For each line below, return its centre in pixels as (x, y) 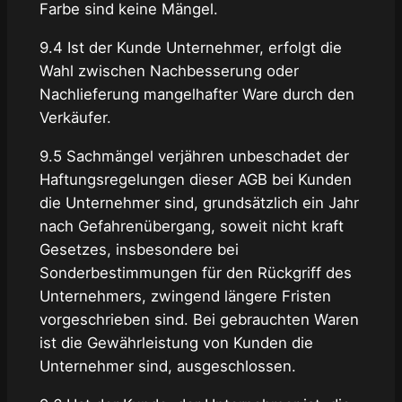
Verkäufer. (75, 118)
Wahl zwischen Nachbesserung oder (169, 71)
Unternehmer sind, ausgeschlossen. (167, 367)
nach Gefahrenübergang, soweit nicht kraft (191, 227)
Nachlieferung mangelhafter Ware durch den (197, 95)
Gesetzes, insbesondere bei (139, 250)
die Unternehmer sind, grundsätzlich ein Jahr (199, 203)
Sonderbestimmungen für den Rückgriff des (195, 273)
